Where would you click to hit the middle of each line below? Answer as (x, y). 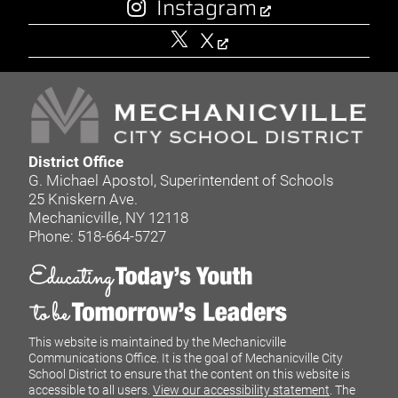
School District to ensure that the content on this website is (189, 374)
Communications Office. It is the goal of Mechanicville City (186, 358)
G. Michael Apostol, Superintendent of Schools (181, 181)
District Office (76, 162)
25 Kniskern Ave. (83, 199)
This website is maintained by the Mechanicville (157, 342)
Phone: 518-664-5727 (97, 237)
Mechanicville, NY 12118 (108, 218)
